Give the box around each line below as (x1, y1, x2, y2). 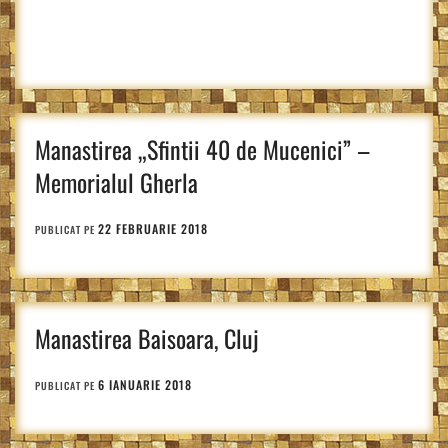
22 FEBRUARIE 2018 (98, 220, 208, 237)
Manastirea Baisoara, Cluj (35, 320, 259, 356)
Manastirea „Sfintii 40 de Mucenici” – (35, 131, 370, 167)
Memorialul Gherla (35, 164, 198, 200)
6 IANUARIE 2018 (98, 376, 192, 393)
